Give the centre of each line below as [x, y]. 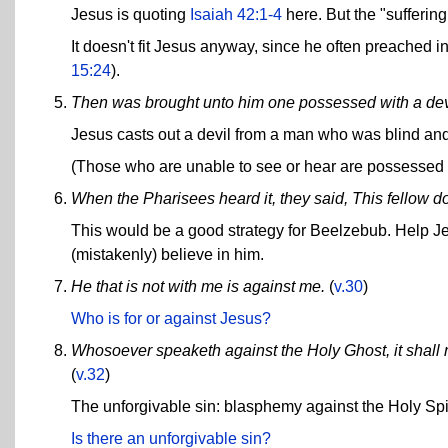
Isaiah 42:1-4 [236, 14]
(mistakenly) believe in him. [167, 254]
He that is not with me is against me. [198, 286]
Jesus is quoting [130, 14]
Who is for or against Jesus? [171, 318]
